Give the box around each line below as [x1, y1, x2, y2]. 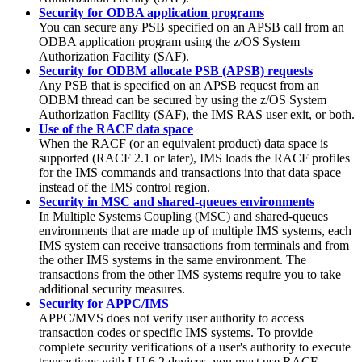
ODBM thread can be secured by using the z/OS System [39, 92, 326, 107]
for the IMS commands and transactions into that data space [39, 165, 341, 179]
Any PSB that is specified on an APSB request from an [39, 78, 319, 92]
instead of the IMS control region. [39, 179, 210, 194]
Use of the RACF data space [39, 121, 193, 136]
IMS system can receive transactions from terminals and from [39, 238, 349, 252]
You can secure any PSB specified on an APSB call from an [39, 19, 344, 34]
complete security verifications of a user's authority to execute [39, 339, 351, 354]
